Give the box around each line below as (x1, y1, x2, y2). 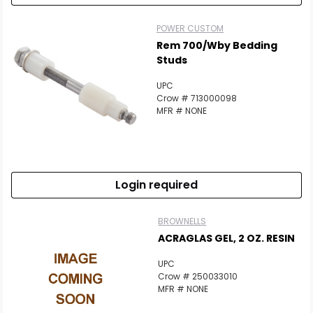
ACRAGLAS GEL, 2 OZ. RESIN (158, 231, 296, 245)
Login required (115, 177, 198, 193)
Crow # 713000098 (156, 92, 237, 104)
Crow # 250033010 (158, 270, 238, 282)
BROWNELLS (158, 215, 207, 227)
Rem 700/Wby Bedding (156, 38, 277, 52)
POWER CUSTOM (156, 22, 224, 34)
